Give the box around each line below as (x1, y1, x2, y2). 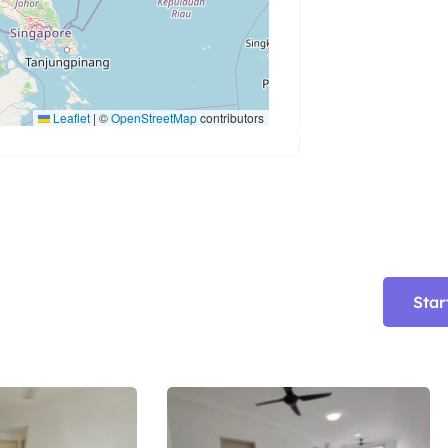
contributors (197, 109, 265, 127)
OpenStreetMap (111, 109, 198, 127)
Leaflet (50, 109, 91, 127)
